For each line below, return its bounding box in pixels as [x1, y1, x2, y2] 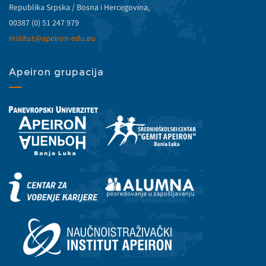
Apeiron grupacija [9, 66, 104, 78]
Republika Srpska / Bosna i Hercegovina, [9, 2, 150, 12]
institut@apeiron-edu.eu [9, 33, 96, 43]
